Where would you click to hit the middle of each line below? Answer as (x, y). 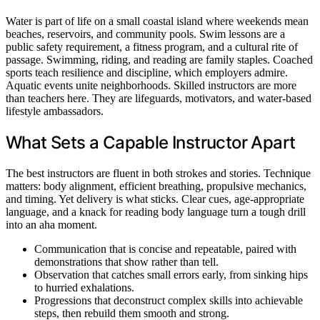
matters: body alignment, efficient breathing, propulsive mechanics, (156, 186)
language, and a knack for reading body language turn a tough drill (156, 211)
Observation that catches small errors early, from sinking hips (171, 274)
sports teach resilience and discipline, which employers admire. (147, 72)
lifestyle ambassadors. (55, 111)
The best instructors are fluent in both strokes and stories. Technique (158, 173)
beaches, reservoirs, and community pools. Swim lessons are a (145, 34)
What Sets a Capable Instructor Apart (151, 142)
